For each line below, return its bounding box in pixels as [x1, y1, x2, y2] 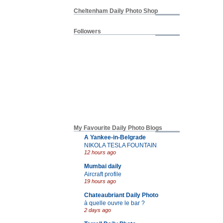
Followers [74, 28, 101, 35]
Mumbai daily [84, 162, 121, 170]
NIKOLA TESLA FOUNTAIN [84, 141, 157, 148]
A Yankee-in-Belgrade [84, 133, 146, 141]
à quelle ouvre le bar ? [84, 199, 145, 206]
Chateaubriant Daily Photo [84, 191, 158, 199]
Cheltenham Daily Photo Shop [74, 7, 158, 15]
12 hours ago [84, 149, 116, 155]
